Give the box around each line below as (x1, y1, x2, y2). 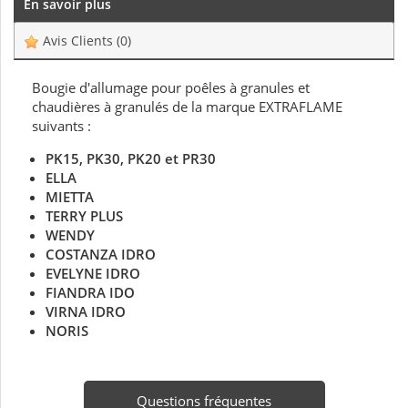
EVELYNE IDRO (46, 264, 140, 283)
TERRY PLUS (46, 207, 123, 226)
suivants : (32, 117, 91, 136)
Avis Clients (39, 32, 117, 50)
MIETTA (46, 188, 94, 207)
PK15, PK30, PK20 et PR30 (46, 149, 216, 168)
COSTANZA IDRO (46, 245, 156, 264)
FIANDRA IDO (46, 283, 135, 302)
